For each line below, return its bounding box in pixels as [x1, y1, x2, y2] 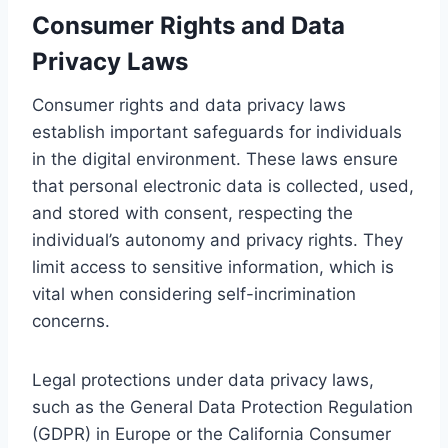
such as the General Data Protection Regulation [32, 396, 413, 417]
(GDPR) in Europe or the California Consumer [32, 423, 391, 444]
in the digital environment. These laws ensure [32, 148, 398, 169]
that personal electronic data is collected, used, [32, 175, 414, 196]
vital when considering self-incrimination [32, 283, 356, 304]
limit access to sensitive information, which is [32, 256, 394, 277]
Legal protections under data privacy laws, [32, 369, 374, 390]
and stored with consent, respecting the [32, 202, 353, 223]
